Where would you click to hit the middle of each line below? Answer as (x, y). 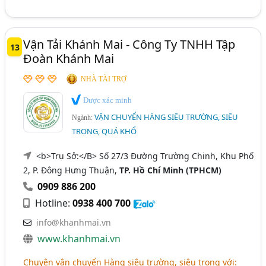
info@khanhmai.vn (74, 223)
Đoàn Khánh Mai (69, 58)
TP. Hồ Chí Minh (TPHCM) (171, 170)
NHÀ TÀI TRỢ (104, 79)
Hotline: (53, 203)
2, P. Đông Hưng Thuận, (72, 170)
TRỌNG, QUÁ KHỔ (104, 132)
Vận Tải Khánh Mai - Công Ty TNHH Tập (129, 44)
